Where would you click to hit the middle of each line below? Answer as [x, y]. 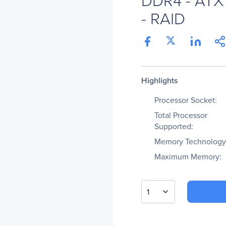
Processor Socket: [186, 100]
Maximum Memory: [188, 156]
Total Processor [181, 115]
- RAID [163, 18]
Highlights [160, 80]
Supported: [174, 126]
